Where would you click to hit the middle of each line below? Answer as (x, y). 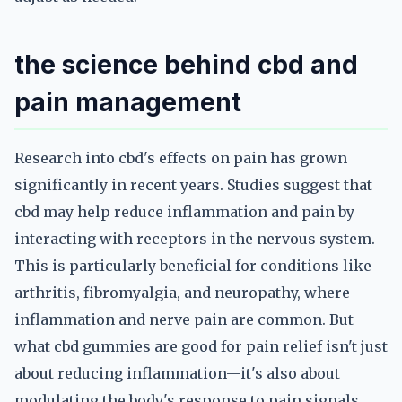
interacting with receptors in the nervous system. (195, 239)
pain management (128, 102)
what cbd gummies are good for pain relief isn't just (201, 346)
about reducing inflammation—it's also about (177, 373)
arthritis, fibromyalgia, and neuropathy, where (182, 293)
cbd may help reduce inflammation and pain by (184, 212)
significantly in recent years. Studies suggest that (193, 185)
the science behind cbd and (186, 65)
